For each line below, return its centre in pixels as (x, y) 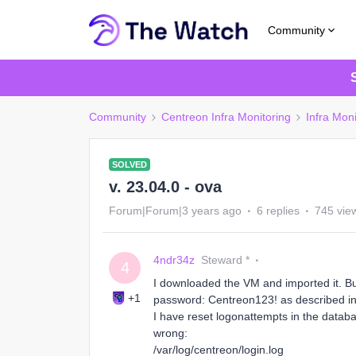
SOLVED (130, 164)
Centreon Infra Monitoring (226, 117)
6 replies (278, 211)
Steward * (225, 260)
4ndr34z (174, 260)
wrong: (170, 333)
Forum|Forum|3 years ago (175, 211)
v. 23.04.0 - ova (165, 187)
